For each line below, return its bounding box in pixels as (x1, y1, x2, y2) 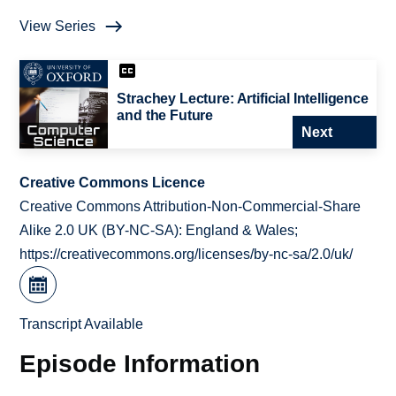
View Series (19, 19, 96, 34)
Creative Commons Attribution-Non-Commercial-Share (19, 199, 362, 215)
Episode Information (19, 348, 261, 377)
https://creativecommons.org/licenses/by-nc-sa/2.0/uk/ (19, 247, 354, 263)
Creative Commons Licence (19, 175, 206, 191)
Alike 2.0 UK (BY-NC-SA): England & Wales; (19, 223, 299, 239)
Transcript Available (19, 316, 144, 332)
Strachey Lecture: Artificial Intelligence (117, 91, 369, 107)
